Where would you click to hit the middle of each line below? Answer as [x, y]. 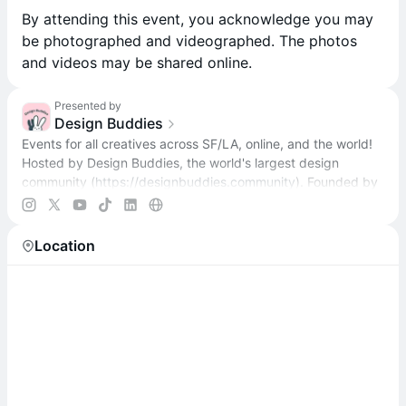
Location [65, 245]
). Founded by [337, 182]
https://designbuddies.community [195, 182]
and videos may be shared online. [137, 63]
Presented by [88, 106]
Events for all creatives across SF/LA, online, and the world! [197, 144]
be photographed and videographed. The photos [189, 41]
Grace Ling [54, 201]
